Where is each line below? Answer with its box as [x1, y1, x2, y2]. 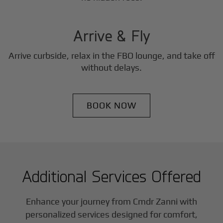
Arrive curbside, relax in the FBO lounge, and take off [8, 50, 215, 61]
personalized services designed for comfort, [25, 209, 198, 220]
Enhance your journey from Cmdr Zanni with [26, 196, 197, 207]
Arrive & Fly [73, 25, 150, 45]
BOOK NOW [87, 100, 136, 111]
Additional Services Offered [22, 166, 201, 186]
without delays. [81, 62, 142, 73]
